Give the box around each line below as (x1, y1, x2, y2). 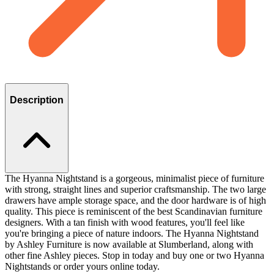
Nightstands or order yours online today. (5, 261, 160, 272)
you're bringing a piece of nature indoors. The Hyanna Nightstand (5, 228, 259, 239)
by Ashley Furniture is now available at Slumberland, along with (5, 239, 253, 250)
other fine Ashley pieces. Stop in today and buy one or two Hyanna (5, 250, 264, 261)
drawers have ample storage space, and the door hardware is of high (5, 194, 266, 206)
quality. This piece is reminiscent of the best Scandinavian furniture (5, 206, 262, 217)
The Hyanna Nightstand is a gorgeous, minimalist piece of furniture (5, 172, 264, 183)
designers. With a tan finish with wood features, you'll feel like (5, 217, 245, 228)
